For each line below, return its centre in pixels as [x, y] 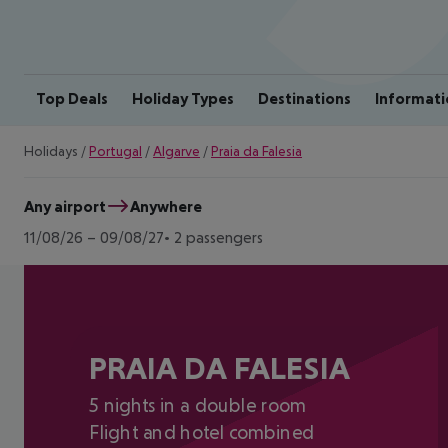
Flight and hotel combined [201, 432]
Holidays [51, 151]
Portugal [115, 151]
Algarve [176, 151]
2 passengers [218, 237]
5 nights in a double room [197, 405]
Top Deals [72, 98]
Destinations [304, 98]
